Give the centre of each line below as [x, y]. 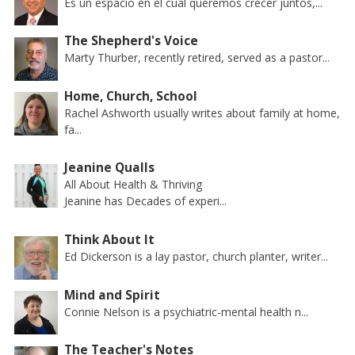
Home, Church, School [131, 96]
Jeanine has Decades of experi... [146, 201]
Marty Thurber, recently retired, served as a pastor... [197, 58]
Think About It [110, 240]
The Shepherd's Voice [132, 41]
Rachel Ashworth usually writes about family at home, [202, 113]
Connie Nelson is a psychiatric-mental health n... [187, 311]
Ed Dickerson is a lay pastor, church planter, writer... [197, 257]
